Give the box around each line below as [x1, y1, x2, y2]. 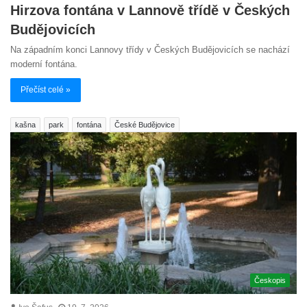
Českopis [254, 275, 286, 284]
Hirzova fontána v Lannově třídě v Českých [10, 2, 290, 18]
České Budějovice [114, 120, 175, 129]
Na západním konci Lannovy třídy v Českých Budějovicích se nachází [10, 44, 290, 55]
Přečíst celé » [21, 84, 71, 95]
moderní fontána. [10, 58, 77, 69]
